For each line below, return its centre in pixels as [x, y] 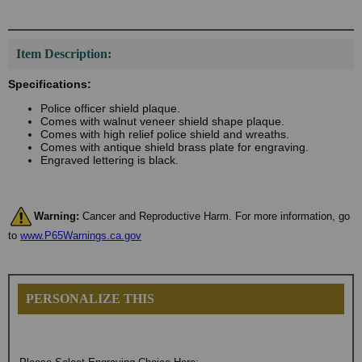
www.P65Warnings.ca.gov [81, 236]
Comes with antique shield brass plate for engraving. [175, 147]
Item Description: [64, 54]
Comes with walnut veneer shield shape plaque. [162, 121]
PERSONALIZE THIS [90, 299]
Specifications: [50, 84]
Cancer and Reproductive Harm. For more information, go [215, 216]
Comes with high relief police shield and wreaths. [165, 134]
